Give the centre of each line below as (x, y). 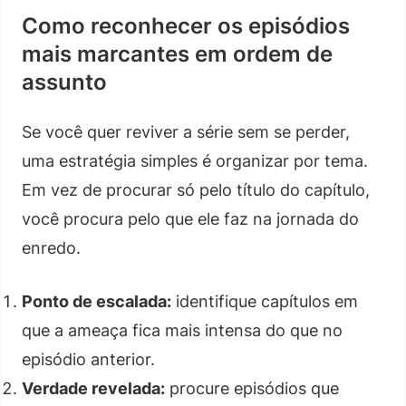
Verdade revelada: (93, 388)
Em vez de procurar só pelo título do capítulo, (196, 189)
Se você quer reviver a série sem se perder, (186, 131)
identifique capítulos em (265, 301)
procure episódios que (252, 388)
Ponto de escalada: (97, 301)
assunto (64, 82)
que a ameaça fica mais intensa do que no (182, 330)
